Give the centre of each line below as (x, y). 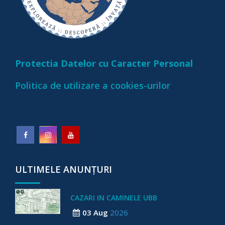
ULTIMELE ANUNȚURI (64, 170)
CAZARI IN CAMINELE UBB (114, 198)
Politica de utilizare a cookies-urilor (93, 86)
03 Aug (95, 213)
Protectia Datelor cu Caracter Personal (104, 64)
